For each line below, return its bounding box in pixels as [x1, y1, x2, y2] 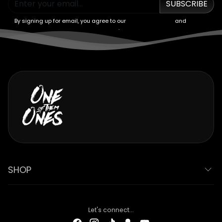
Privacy [188, 16, 208, 25]
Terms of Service [127, 16, 173, 25]
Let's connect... [88, 205, 134, 214]
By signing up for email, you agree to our [14, 16, 127, 25]
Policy [103, 23, 118, 32]
